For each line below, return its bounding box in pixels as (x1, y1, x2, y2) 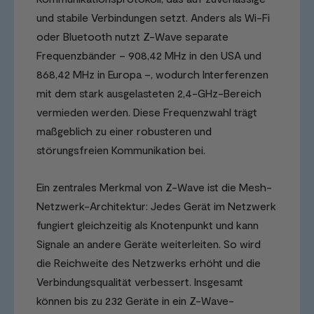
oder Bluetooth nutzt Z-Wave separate (36, 29, 228, 43)
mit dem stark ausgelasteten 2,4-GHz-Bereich (36, 86, 261, 100)
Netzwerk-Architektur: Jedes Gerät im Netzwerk (36, 199, 276, 213)
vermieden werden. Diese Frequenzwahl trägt (36, 105, 257, 119)
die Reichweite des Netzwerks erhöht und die (36, 256, 261, 270)
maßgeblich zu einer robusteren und (36, 124, 212, 138)
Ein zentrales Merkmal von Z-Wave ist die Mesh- (36, 180, 272, 194)
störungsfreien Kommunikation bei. (36, 143, 205, 157)
